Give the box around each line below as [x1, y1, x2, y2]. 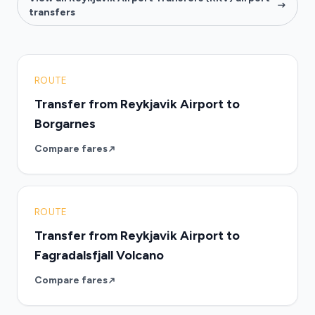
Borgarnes [34, 116, 96, 131]
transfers [29, 6, 75, 18]
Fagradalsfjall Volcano [34, 247, 164, 263]
